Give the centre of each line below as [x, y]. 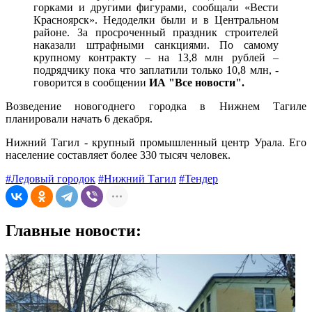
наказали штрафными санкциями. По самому [156, 45]
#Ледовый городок [50, 179]
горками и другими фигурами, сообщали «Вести [156, 8]
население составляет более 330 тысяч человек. [118, 155]
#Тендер [198, 179]
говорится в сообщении [91, 83]
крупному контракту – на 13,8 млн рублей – [156, 58]
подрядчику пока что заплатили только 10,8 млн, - [156, 70]
